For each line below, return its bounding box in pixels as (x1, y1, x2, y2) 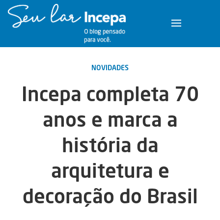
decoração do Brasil (22, 183, 198, 209)
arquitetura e (51, 158, 169, 183)
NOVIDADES (91, 63, 129, 72)
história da (61, 132, 159, 158)
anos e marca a (42, 107, 178, 132)
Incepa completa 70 (21, 81, 199, 107)
